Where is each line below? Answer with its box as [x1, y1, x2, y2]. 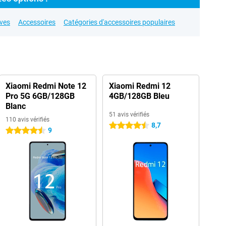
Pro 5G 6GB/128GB [5, 91, 75, 101]
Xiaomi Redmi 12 [108, 81, 171, 91]
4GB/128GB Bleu [108, 91, 169, 101]
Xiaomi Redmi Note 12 [5, 81, 86, 91]
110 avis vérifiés [5, 116, 49, 123]
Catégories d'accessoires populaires [64, 18, 175, 26]
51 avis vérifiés [108, 111, 149, 118]
